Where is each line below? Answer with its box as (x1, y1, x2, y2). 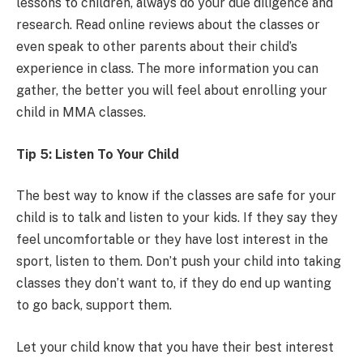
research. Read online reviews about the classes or (16, 17, 320, 33)
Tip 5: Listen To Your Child (16, 146, 179, 162)
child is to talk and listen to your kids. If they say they (16, 210, 338, 226)
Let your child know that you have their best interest (16, 339, 334, 355)
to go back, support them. (16, 297, 172, 314)
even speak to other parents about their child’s (16, 39, 297, 55)
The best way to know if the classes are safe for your (16, 188, 336, 204)
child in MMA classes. (16, 105, 146, 121)
